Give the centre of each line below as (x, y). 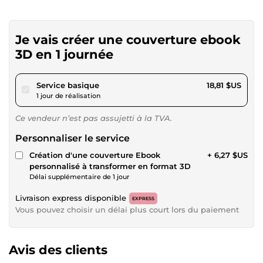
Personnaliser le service (73, 138)
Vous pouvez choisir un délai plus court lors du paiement (127, 209)
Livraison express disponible (71, 198)
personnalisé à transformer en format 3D (110, 166)
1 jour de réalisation (68, 95)
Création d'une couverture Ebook (95, 155)
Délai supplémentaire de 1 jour (80, 176)
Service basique (68, 85)
